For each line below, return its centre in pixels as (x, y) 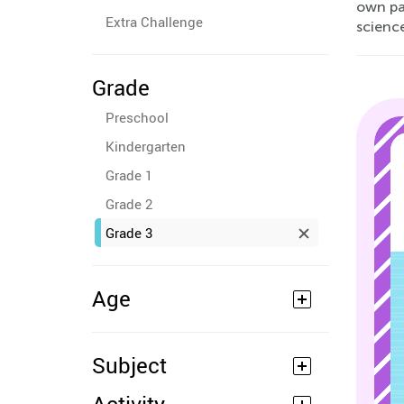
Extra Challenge (154, 22)
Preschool (137, 117)
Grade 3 (129, 233)
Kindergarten (146, 146)
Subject (129, 365)
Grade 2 (129, 204)
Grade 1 (129, 175)
